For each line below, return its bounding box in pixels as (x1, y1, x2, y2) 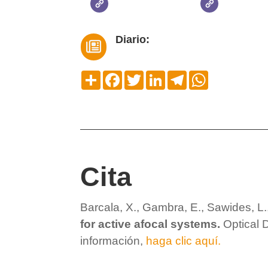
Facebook (122, 69, 166, 81)
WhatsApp (208, 69, 255, 81)
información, (80, 234, 147, 247)
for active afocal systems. (80, 217, 224, 230)
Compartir (100, 69, 145, 81)
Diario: (115, 33, 150, 45)
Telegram (187, 69, 228, 81)
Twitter (144, 69, 174, 81)
